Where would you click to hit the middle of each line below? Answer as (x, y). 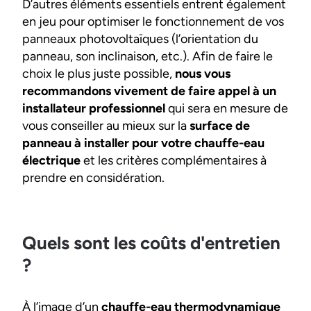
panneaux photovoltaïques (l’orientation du (140, 39)
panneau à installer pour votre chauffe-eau (143, 143)
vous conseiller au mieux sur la (106, 126)
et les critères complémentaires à (174, 161)
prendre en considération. (95, 178)
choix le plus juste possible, (97, 74)
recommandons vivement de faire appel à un (149, 91)
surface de (220, 126)
